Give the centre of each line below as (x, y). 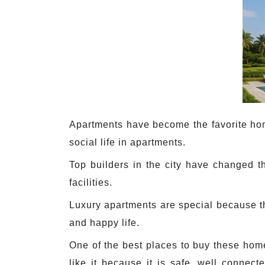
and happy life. (104, 223)
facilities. (91, 183)
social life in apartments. (127, 143)
